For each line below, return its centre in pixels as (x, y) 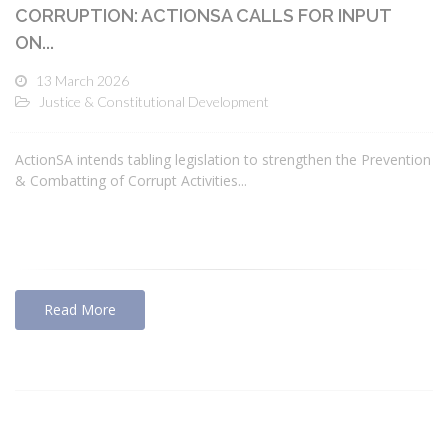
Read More (80, 309)
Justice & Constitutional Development (154, 102)
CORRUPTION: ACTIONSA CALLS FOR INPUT (203, 16)
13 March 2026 (82, 81)
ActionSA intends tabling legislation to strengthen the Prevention (223, 159)
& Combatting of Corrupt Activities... (131, 180)
